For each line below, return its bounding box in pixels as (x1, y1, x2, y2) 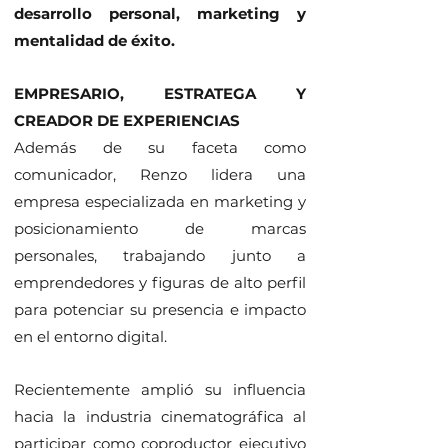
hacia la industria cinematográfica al (14, 407, 306, 426)
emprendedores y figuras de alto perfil (14, 273, 306, 292)
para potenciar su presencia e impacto (14, 300, 306, 319)
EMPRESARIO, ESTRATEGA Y (14, 84, 306, 103)
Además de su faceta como (14, 138, 306, 157)
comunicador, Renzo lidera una (14, 165, 306, 184)
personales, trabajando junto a (14, 246, 306, 265)
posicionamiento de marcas (14, 219, 306, 238)
